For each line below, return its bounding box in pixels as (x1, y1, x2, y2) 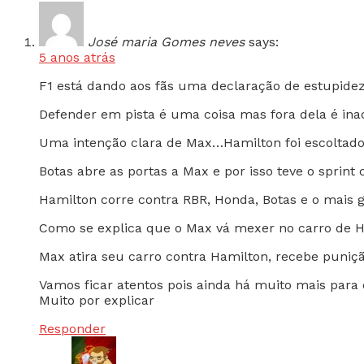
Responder (39, 321, 106, 337)
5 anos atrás (39, 50, 115, 66)
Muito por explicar (39, 292, 154, 309)
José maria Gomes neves (88, 34, 245, 50)
